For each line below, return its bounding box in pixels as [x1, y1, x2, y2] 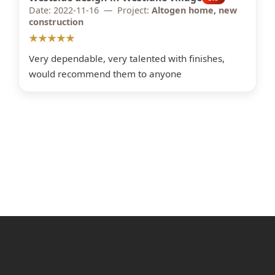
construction [29, 16, 83, 28]
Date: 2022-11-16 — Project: [29, 4, 152, 16]
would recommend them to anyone [29, 68, 182, 80]
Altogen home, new [152, 4, 237, 16]
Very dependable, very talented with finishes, [29, 52, 225, 64]
